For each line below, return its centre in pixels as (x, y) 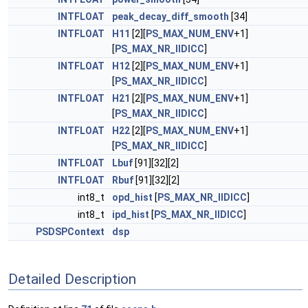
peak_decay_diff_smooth (170, 16)
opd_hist (132, 197)
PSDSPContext (70, 232)
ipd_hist (131, 214)
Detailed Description (72, 279)
